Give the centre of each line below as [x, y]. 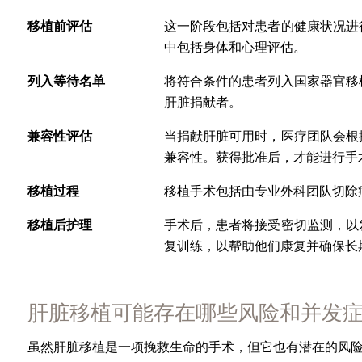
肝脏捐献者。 [202, 101]
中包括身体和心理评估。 [235, 46]
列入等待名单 [66, 80]
